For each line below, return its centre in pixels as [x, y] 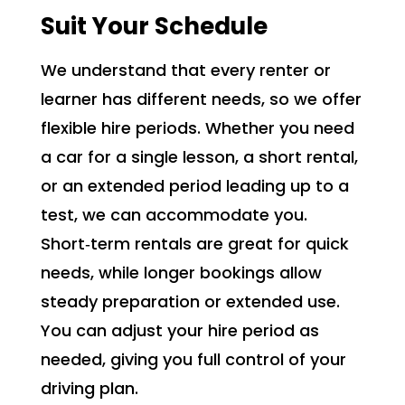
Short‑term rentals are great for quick [194, 244]
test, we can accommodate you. [174, 215]
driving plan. [89, 389]
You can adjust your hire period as [179, 331]
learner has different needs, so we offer [201, 99]
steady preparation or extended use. [190, 302]
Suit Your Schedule [154, 27]
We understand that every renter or [185, 71]
